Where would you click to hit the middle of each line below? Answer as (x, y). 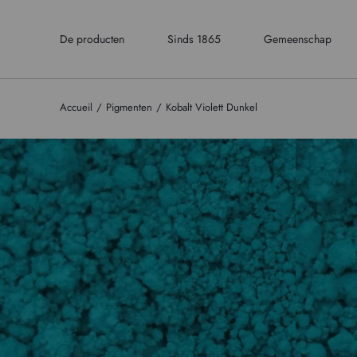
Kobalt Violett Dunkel (211, 107)
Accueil (76, 107)
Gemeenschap (297, 39)
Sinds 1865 (194, 39)
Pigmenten (129, 107)
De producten (92, 39)
